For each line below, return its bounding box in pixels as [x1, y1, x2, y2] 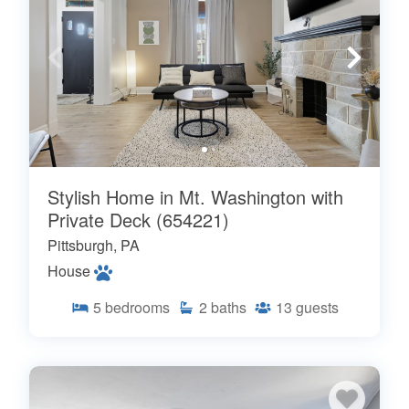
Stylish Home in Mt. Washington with [47, 183, 343, 210]
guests [295, 296, 339, 318]
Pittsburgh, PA [47, 234, 140, 256]
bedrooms [104, 296, 170, 318]
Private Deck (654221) [47, 205, 229, 233]
